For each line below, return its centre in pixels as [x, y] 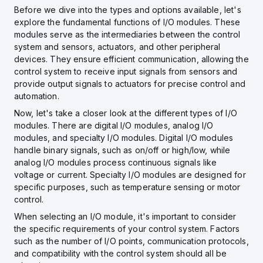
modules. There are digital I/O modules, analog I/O [114, 125]
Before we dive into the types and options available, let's [128, 10]
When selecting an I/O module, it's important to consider [125, 216]
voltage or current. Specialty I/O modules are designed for [130, 175]
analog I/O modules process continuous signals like [116, 162]
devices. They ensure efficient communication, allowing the [131, 59]
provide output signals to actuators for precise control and [130, 84]
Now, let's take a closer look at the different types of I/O [126, 113]
